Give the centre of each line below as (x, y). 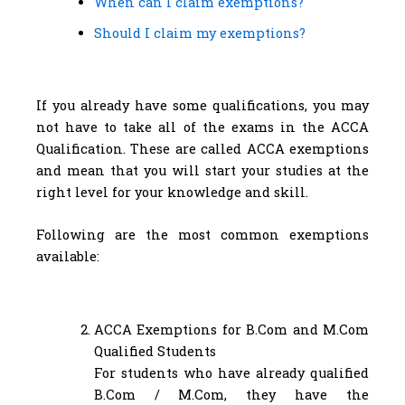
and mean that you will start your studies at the (202, 170)
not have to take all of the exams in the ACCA (202, 127)
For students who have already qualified (231, 373)
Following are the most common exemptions (202, 235)
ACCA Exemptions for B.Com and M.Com (231, 330)
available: (68, 257)
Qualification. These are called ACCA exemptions (202, 148)
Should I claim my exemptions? (199, 33)
